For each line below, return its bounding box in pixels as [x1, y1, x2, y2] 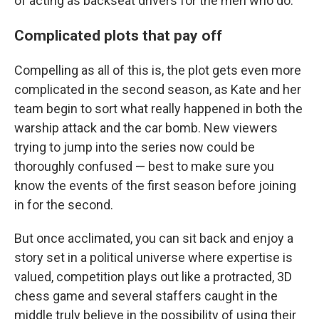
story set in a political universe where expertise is [14, 250, 293, 265]
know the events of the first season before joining [14, 178, 296, 193]
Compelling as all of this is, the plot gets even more [14, 63, 301, 78]
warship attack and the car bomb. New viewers [14, 120, 278, 135]
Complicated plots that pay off [14, 26, 222, 44]
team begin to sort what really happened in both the [14, 101, 303, 116]
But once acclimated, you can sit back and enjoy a [14, 231, 293, 246]
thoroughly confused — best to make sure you [14, 159, 274, 174]
